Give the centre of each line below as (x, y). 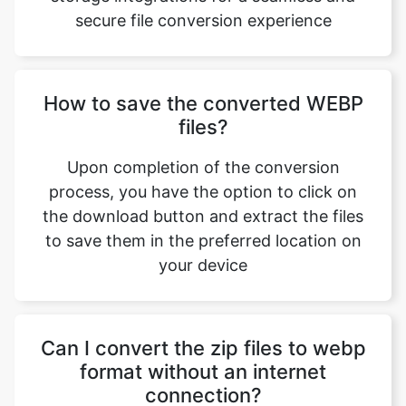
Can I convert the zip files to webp (203, 281)
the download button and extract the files (203, 149)
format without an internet (203, 304)
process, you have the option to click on (203, 125)
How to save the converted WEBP (203, 36)
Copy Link (217, 137)
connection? (203, 328)
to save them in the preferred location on (203, 174)
